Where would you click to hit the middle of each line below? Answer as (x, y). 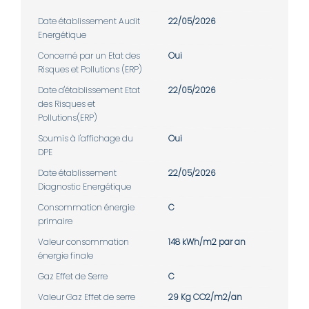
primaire (55, 221)
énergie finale (66, 255)
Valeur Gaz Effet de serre (87, 297)
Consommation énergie (86, 207)
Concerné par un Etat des (89, 55)
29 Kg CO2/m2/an (205, 297)
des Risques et (67, 103)
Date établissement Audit (89, 21)
